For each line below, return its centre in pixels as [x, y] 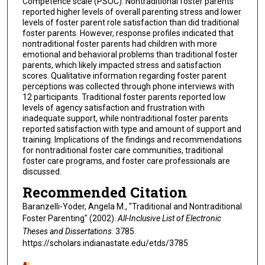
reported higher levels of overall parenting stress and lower [132, 12]
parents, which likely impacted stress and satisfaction [122, 65]
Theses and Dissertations [67, 232]
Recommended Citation [105, 193]
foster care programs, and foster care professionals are [126, 161]
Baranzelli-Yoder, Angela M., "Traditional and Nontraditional [132, 207]
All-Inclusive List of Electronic [169, 219]
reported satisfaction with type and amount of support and [132, 129]
